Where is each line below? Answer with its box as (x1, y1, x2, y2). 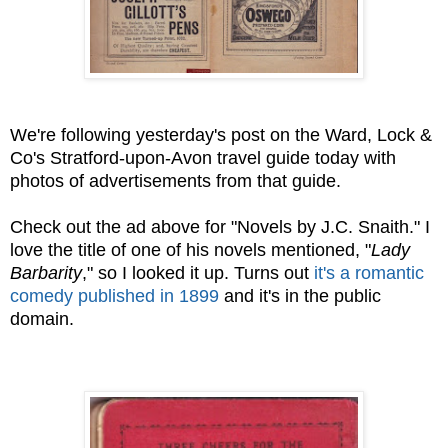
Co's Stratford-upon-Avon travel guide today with (10, 147, 396, 168)
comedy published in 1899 (10, 285, 219, 306)
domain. (10, 308, 84, 329)
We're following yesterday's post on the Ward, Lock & (10, 124, 432, 145)
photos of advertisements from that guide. (10, 170, 346, 191)
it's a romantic (314, 262, 424, 283)
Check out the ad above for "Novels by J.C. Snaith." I (10, 216, 430, 237)
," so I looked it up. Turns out (82, 262, 314, 283)
